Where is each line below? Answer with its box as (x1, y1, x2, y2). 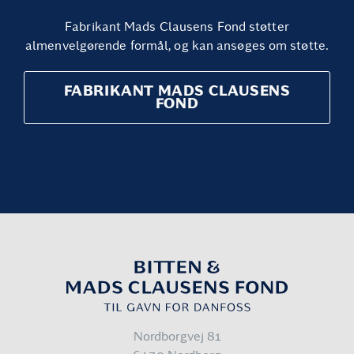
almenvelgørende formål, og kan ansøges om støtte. (25, 38, 329, 54)
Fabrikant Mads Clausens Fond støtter (65, 19, 289, 35)
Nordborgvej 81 (133, 329, 221, 345)
